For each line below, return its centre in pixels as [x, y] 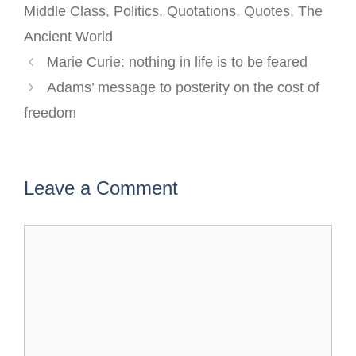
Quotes [267, 12]
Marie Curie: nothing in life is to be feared [177, 62]
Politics [136, 12]
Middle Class [65, 12]
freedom [50, 113]
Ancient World [68, 37]
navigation [56, 81]
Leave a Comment [101, 188]
